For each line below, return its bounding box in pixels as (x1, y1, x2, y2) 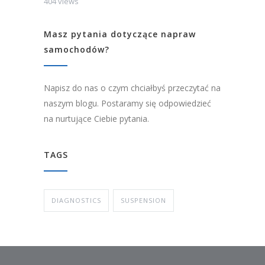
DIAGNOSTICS (51, 196, 101, 205)
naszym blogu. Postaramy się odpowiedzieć (44, 98, 211, 109)
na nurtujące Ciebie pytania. (44, 113, 149, 125)
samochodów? (44, 44, 109, 56)
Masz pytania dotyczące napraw (44, 28, 196, 40)
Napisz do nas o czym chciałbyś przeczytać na (44, 82, 221, 94)
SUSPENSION (121, 196, 166, 205)
